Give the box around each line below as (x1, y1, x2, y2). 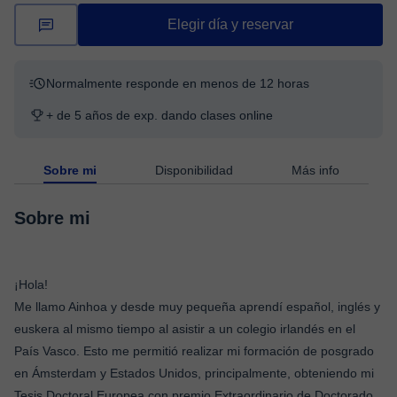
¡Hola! (14, 277, 48, 292)
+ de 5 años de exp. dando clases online (46, 108, 273, 122)
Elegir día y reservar (167, 17, 293, 32)
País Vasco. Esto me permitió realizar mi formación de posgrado (14, 344, 374, 358)
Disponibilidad (155, 163, 233, 177)
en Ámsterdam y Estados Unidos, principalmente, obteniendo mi (14, 366, 374, 380)
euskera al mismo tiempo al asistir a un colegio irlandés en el (14, 322, 355, 336)
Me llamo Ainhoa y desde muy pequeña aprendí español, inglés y (14, 300, 380, 314)
